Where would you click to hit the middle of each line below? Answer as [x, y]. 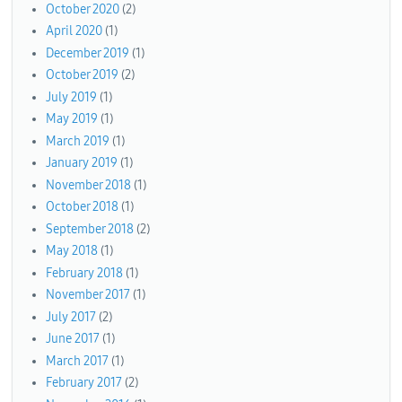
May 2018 [72, 251]
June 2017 [73, 339]
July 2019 [71, 97]
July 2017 [71, 317]
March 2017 [77, 361]
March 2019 [78, 141]
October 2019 [82, 75]
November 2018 [88, 185]
